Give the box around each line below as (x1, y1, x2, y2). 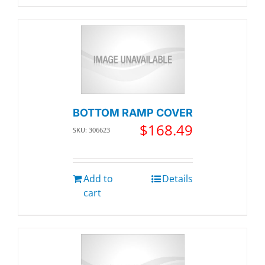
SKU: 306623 (72, 125, 110, 135)
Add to (83, 172, 113, 186)
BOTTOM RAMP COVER (72, 106, 193, 119)
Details (161, 172, 193, 186)
